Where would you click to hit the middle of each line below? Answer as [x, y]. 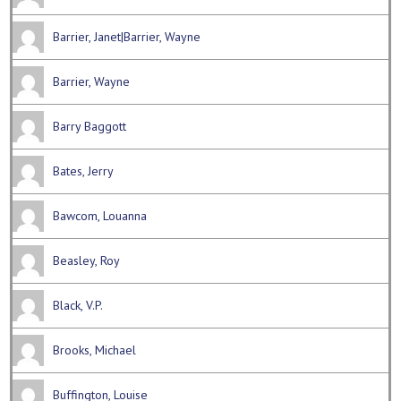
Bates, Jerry [84, 171]
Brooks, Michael [95, 350]
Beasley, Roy [87, 261]
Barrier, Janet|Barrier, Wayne [127, 37]
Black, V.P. [78, 306]
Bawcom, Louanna [100, 216]
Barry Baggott [90, 127]
